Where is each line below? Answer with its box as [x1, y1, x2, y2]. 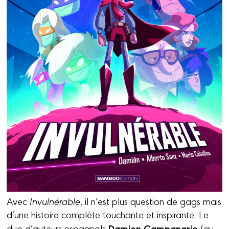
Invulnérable [30, 194, 81, 208]
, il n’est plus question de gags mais [80, 194, 222, 208]
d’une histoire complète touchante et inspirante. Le [7, 207, 209, 221]
